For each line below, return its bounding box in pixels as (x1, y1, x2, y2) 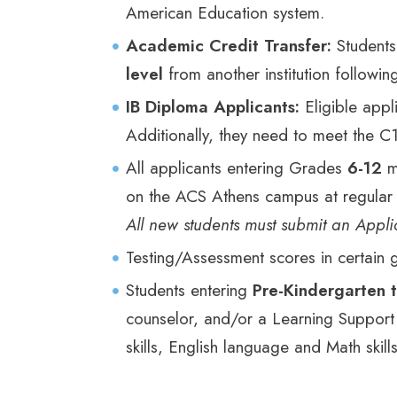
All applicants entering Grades (126, 155, 347, 180)
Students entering (126, 277, 253, 302)
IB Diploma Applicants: (126, 94, 305, 119)
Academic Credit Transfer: (126, 33, 331, 58)
